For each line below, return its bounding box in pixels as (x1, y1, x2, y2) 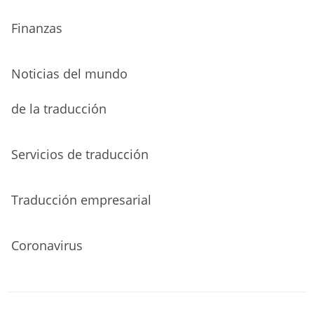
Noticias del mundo (11, 65, 128, 83)
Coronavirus (11, 237, 83, 254)
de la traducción (11, 100, 107, 118)
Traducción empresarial (11, 191, 151, 209)
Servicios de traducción (11, 146, 149, 163)
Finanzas (11, 20, 62, 37)
